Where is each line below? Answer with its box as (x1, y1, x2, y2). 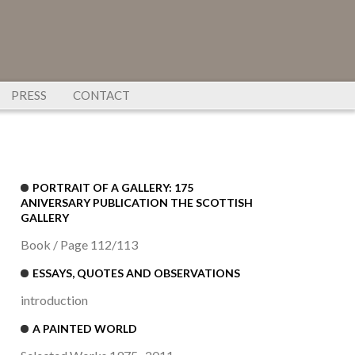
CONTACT (72, 88, 130, 102)
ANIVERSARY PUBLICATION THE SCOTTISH (21, 196, 253, 210)
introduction (21, 292, 88, 308)
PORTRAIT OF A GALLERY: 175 (32, 181, 193, 195)
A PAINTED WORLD (32, 322, 137, 336)
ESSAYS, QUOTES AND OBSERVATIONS (32, 266, 240, 281)
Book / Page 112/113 (21, 237, 138, 253)
